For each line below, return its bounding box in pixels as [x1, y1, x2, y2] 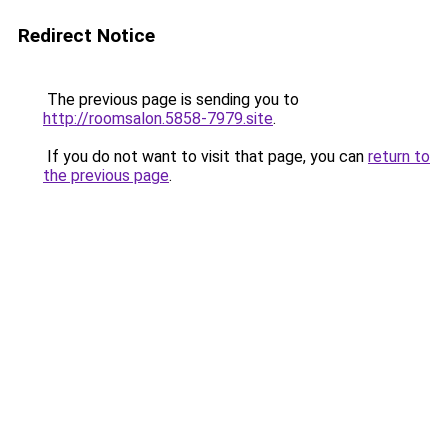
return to [368, 147, 430, 166]
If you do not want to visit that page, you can [43, 147, 368, 166]
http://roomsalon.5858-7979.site [43, 109, 273, 128]
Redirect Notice [18, 24, 155, 47]
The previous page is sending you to [43, 90, 299, 109]
